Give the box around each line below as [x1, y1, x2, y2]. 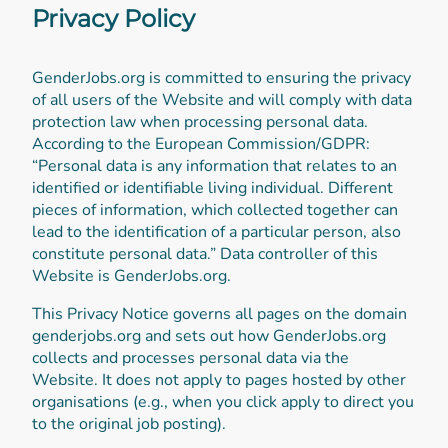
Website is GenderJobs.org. [32, 264, 231, 287]
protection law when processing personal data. [32, 110, 368, 133]
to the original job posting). [32, 412, 226, 435]
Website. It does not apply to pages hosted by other [32, 368, 406, 391]
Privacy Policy [32, 3, 195, 33]
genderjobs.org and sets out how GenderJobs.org [32, 324, 386, 347]
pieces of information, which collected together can [32, 198, 398, 221]
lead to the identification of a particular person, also [32, 220, 401, 243]
